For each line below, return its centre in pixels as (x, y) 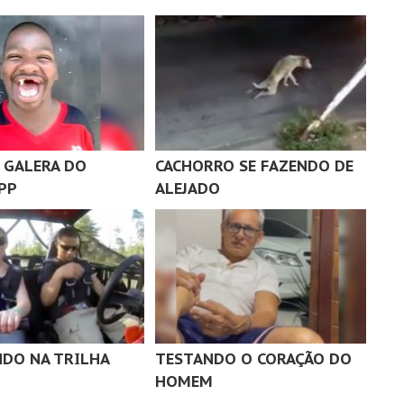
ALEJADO (188, 188)
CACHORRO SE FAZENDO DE (254, 165)
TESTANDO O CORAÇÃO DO (253, 359)
